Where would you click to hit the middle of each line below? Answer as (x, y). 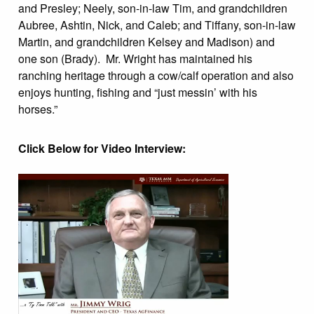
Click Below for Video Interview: (103, 148)
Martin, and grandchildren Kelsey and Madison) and (146, 42)
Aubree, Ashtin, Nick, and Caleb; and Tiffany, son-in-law (157, 25)
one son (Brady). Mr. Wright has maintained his (135, 59)
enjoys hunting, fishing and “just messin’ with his (138, 92)
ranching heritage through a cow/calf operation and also (156, 75)
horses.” (38, 109)
